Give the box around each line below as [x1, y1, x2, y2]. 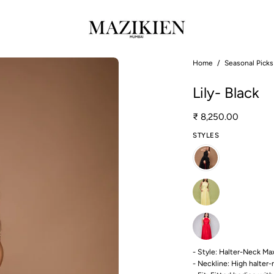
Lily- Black [193, 84, 259, 102]
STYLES [193, 130, 220, 139]
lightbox [118, 89, 154, 101]
